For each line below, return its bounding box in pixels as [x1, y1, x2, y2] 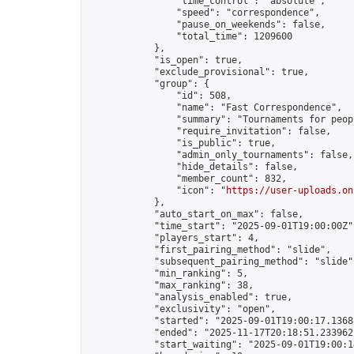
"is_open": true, [88, 55, 243, 66]
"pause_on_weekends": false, [88, 19, 326, 30]
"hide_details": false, [88, 161, 298, 172]
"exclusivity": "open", [88, 303, 276, 314]
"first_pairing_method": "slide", [88, 244, 331, 255]
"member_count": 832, [88, 173, 287, 184]
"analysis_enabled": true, [88, 292, 292, 303]
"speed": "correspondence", [88, 7, 320, 18]
